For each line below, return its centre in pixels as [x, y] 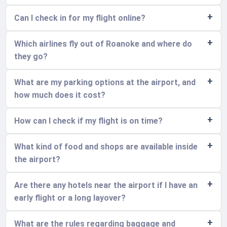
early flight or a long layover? [70, 198]
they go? [31, 57]
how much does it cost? [60, 95]
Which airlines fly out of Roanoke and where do [103, 44]
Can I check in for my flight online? [80, 18]
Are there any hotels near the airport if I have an [106, 185]
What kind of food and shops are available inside [106, 147]
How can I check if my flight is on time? [89, 121]
